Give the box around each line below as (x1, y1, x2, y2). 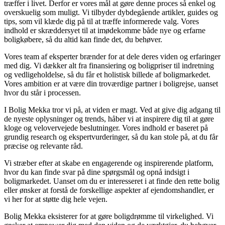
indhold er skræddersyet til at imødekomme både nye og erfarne (4, 26, 205, 35)
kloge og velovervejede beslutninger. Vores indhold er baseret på (4, 123, 208, 132)
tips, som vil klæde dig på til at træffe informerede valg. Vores (4, 17, 199, 26)
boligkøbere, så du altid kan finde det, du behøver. (4, 35, 162, 44)
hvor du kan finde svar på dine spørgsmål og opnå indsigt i (4, 167, 189, 176)
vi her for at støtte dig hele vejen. (4, 194, 107, 203)
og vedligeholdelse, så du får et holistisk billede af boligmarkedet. (4, 70, 210, 79)
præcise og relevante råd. (4, 141, 83, 150)
